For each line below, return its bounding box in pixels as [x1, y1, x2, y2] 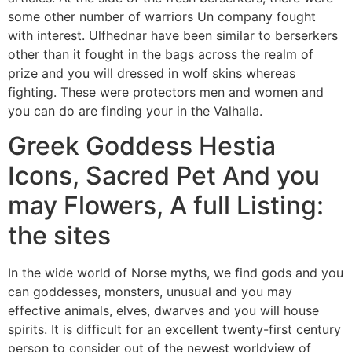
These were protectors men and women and [60, 83, 324, 100]
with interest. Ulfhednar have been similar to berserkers [8, 27, 338, 43]
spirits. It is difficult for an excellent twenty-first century [8, 321, 341, 338]
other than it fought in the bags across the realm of [8, 46, 313, 62]
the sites [8, 220, 111, 251]
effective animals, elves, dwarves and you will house [8, 302, 319, 319]
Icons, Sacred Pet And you [8, 160, 320, 192]
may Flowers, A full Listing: [8, 190, 324, 222]
